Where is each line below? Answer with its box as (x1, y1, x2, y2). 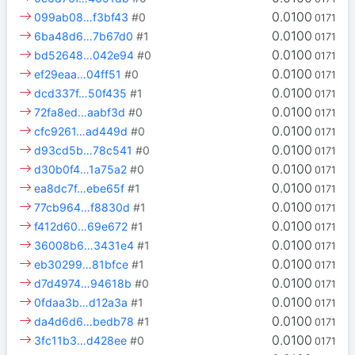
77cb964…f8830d (34, 200, 131, 215)
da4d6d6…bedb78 (34, 315, 135, 329)
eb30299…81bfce (34, 258, 129, 272)
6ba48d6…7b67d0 (34, 29, 134, 44)
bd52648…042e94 (34, 48, 135, 63)
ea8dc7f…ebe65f (34, 181, 125, 196)
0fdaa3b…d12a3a (34, 296, 128, 310)
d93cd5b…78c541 (34, 143, 133, 158)
